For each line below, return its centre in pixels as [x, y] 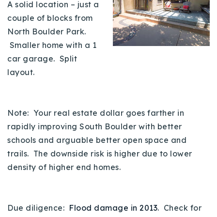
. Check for [179, 208]
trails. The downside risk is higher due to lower [100, 153]
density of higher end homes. [66, 167]
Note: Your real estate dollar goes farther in [96, 113]
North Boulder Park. [47, 31]
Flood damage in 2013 [113, 208]
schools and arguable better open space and [97, 140]
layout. [22, 72]
